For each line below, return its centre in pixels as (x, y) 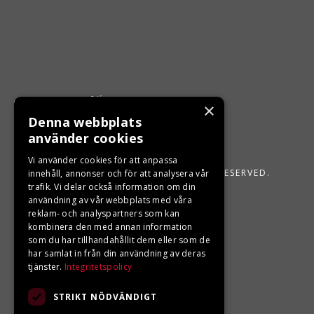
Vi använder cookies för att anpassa (103, 160)
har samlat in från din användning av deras (117, 253)
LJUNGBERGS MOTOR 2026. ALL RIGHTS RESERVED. (142, 173)
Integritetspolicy (98, 267)
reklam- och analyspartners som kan (104, 213)
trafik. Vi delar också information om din (112, 187)
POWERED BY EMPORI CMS (80, 198)
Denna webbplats (85, 122)
